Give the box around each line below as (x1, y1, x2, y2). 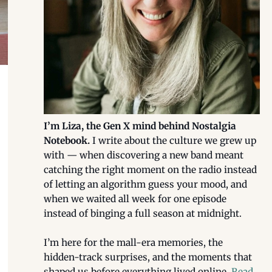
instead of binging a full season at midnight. (44, 207, 242, 219)
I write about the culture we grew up (90, 134, 257, 146)
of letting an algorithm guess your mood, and (44, 178, 248, 190)
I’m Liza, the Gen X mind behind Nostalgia (44, 120, 237, 132)
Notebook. (44, 134, 90, 146)
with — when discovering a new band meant (44, 149, 244, 161)
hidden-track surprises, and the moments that (44, 251, 253, 263)
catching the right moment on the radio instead (44, 163, 257, 175)
